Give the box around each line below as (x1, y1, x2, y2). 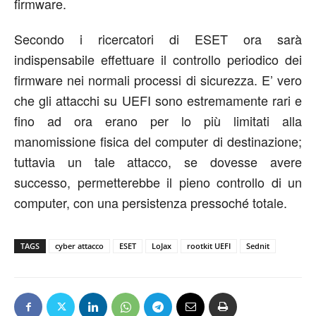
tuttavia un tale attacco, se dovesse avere (14, 152, 302, 171)
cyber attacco (55, 241, 104, 252)
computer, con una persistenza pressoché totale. (14, 193, 287, 212)
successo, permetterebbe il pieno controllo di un (14, 173, 302, 192)
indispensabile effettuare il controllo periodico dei (14, 50, 302, 69)
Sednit (246, 241, 269, 252)
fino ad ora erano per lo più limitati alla (14, 111, 302, 130)
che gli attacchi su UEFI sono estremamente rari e (14, 91, 302, 110)
